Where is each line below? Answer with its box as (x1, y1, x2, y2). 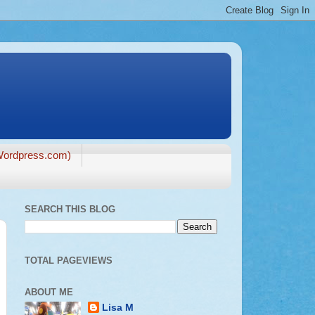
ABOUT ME (25, 286, 73, 297)
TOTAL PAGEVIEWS (25, 255, 112, 266)
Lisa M (102, 302, 134, 314)
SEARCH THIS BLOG (25, 204, 115, 215)
